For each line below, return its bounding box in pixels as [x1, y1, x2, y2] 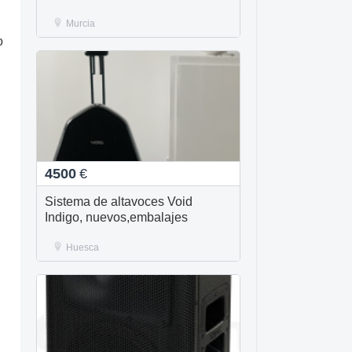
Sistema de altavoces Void [45, 195, 192, 208]
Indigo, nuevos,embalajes [45, 211, 188, 224]
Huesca [66, 242, 99, 253]
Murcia [66, 18, 95, 29]
